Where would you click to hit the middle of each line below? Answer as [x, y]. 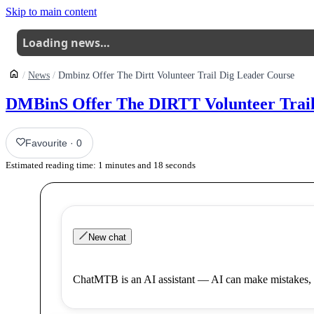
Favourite [47, 143]
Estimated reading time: [52, 165]
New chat [108, 237]
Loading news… [66, 43]
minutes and [127, 165]
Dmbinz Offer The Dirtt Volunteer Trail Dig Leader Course [176, 75]
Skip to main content [51, 12]
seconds [179, 165]
